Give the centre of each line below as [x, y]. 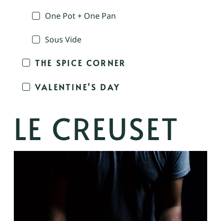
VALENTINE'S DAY [77, 87]
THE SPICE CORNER [81, 63]
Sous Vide [63, 39]
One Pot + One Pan [80, 16]
